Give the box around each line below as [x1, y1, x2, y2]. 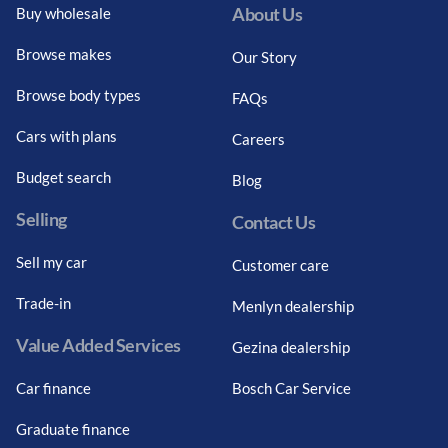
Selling [16, 207, 67, 230]
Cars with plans [16, 126, 117, 145]
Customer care [232, 255, 329, 274]
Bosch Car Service [232, 378, 351, 397]
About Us [232, 2, 303, 25]
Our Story [232, 47, 297, 66]
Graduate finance [16, 419, 130, 438]
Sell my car [16, 252, 87, 271]
